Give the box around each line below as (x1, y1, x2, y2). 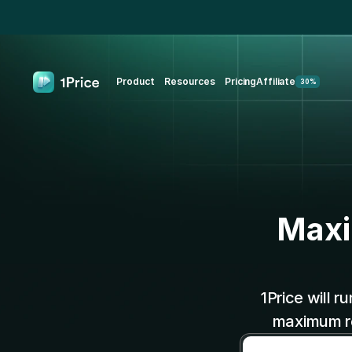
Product (116, 75, 155, 87)
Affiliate (256, 75, 296, 87)
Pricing (225, 75, 257, 87)
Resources (164, 75, 215, 87)
